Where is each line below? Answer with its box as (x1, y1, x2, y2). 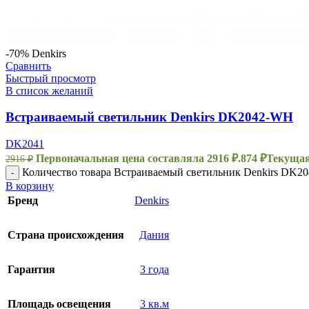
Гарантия (8, 263, 55, 276)
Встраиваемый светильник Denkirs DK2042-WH (6, 110, 293, 125)
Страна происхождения (8, 229, 124, 241)
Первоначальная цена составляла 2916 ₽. (36, 152, 241, 165)
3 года (140, 263, 169, 276)
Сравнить (6, 59, 51, 72)
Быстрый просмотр (6, 72, 96, 84)
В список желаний (6, 84, 93, 97)
